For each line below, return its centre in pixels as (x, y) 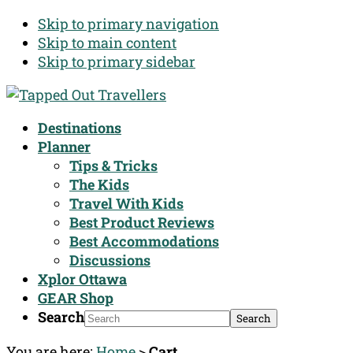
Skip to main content (107, 43)
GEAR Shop (76, 298)
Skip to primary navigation (128, 24)
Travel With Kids (126, 203)
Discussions (110, 260)
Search (61, 317)
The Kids (99, 184)
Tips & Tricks (113, 165)
